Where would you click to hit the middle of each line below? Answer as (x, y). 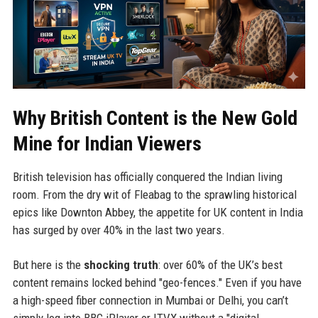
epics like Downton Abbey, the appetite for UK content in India (158, 213)
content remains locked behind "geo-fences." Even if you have (157, 283)
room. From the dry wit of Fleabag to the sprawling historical (154, 195)
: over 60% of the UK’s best (220, 265)
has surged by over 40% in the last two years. (119, 230)
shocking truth (121, 265)
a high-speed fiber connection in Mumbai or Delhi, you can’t (150, 301)
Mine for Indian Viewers (107, 144)
